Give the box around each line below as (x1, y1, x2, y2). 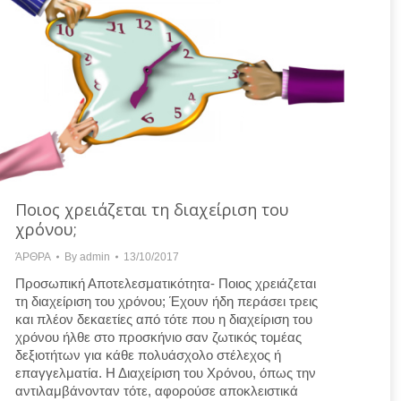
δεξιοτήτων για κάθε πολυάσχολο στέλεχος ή (15, 346, 281, 363)
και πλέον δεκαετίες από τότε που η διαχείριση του (15, 311, 312, 327)
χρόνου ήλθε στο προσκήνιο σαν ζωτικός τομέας (15, 328, 302, 345)
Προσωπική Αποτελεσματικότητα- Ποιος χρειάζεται (15, 275, 316, 291)
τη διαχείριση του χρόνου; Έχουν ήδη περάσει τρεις (15, 293, 318, 309)
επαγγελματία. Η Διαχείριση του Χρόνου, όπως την (15, 364, 316, 380)
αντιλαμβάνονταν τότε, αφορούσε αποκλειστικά (15, 382, 298, 398)
